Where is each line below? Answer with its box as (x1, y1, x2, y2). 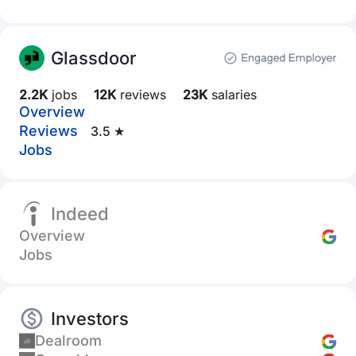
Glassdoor (51, 48, 137, 68)
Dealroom (35, 332, 102, 349)
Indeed (51, 203, 109, 224)
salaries (207, 87, 257, 103)
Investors (51, 308, 129, 329)
